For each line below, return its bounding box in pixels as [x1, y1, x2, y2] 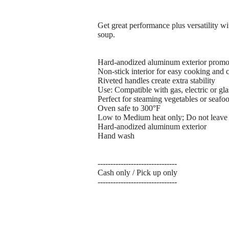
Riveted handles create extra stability [98, 76, 215, 85]
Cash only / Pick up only [98, 168, 177, 177]
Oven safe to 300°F [98, 104, 161, 113]
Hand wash [98, 131, 134, 141]
